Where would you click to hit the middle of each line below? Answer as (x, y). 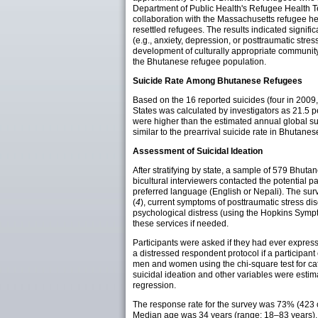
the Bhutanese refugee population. (199, 62)
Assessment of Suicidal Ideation (198, 151)
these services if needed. (181, 224)
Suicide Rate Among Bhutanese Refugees (218, 81)
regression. (154, 285)
